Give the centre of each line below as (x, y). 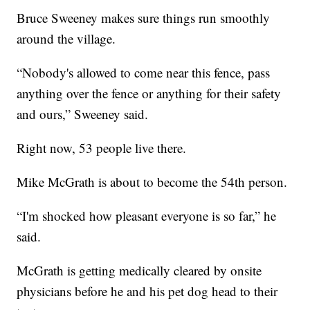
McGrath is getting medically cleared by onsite (139, 270)
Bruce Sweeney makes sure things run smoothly (144, 17)
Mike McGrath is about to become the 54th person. (152, 181)
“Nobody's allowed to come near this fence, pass (144, 72)
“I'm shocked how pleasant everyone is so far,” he (147, 215)
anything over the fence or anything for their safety (149, 93)
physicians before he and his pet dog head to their (147, 291)
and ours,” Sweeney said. (83, 113)
